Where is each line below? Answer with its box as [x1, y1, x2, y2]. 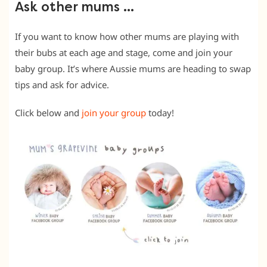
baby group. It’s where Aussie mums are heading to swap [15, 63, 251, 75]
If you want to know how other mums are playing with [15, 30, 239, 43]
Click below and [15, 107, 82, 119]
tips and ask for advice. [15, 79, 109, 91]
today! [146, 107, 174, 119]
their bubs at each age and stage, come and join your [15, 46, 232, 59]
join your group [82, 107, 146, 119]
